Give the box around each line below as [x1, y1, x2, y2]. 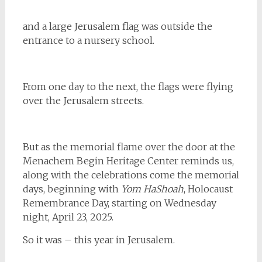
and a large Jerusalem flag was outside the [22, 20, 212, 32]
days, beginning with [22, 182, 121, 195]
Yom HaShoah [120, 182, 184, 195]
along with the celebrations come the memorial [22, 168, 239, 181]
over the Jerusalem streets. [22, 94, 144, 106]
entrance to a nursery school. [22, 34, 154, 46]
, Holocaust [183, 182, 233, 195]
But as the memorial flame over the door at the [22, 140, 235, 153]
